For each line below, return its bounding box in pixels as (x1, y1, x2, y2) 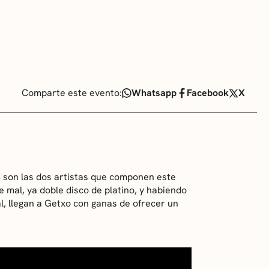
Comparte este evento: (21, 86, 122, 99)
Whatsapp (131, 86, 177, 99)
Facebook (186, 86, 229, 99)
